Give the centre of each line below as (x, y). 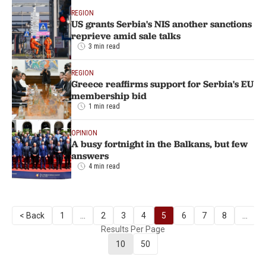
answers (90, 155)
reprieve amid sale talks (126, 35)
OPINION (84, 133)
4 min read (104, 166)
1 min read (104, 106)
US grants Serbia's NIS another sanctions (161, 23)
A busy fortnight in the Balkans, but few (159, 143)
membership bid (109, 95)
